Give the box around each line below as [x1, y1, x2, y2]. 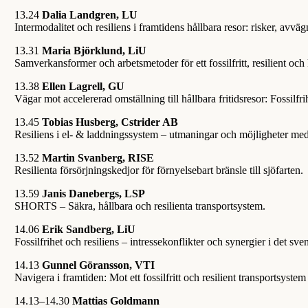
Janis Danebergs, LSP [39, 187, 146, 199]
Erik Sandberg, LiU [42, 223, 136, 235]
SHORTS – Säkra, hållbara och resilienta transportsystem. [14, 199, 266, 212]
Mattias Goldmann [72, 294, 160, 307]
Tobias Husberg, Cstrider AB [42, 115, 179, 128]
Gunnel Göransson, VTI [42, 258, 155, 271]
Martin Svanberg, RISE [42, 151, 155, 164]
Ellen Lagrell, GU [42, 80, 125, 92]
